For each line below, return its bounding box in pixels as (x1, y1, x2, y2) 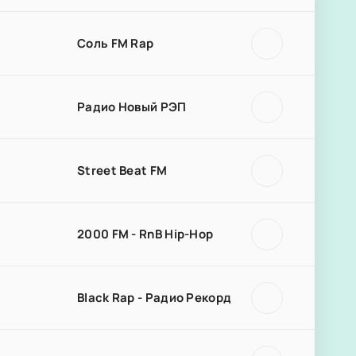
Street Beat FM (77, 161, 168, 179)
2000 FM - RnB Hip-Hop (77, 225, 214, 242)
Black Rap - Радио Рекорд (77, 288, 232, 306)
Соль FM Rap (77, 34, 154, 52)
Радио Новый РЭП (77, 98, 187, 115)
